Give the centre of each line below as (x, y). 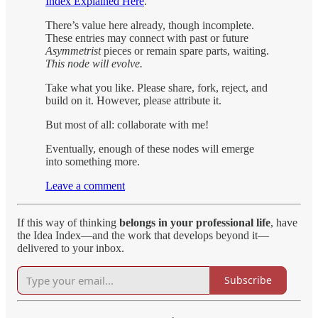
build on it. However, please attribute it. (133, 100)
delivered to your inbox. (71, 248)
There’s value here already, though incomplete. (150, 25)
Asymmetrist (73, 50)
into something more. (93, 161)
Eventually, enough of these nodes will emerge (150, 148)
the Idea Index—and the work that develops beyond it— (143, 235)
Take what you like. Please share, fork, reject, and (157, 87)
